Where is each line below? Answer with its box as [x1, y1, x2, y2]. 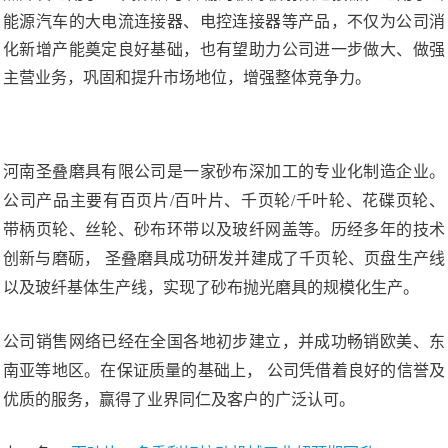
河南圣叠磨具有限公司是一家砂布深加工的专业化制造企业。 [3, 163, 445, 181]
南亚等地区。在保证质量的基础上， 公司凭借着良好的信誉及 [3, 362, 445, 380]
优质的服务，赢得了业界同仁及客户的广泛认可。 [3, 391, 355, 409]
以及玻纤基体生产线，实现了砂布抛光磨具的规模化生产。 [3, 279, 419, 297]
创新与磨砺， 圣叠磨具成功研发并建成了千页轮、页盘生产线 [3, 250, 445, 268]
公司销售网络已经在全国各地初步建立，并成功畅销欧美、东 [3, 333, 445, 351]
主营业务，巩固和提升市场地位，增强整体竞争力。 [3, 69, 371, 87]
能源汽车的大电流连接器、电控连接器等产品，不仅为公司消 [3, 13, 445, 31]
